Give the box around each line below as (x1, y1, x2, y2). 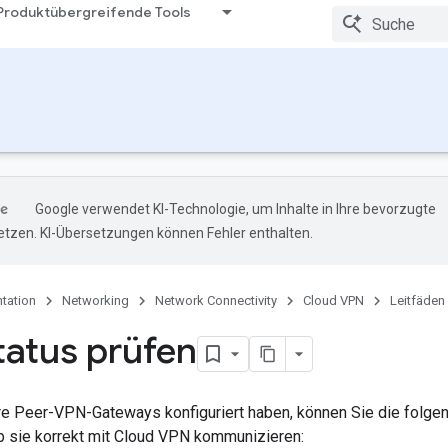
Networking (62, 293, 129, 308)
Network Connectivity (155, 293, 277, 308)
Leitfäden (390, 293, 445, 308)
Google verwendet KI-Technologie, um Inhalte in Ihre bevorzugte (35, 201, 436, 217)
